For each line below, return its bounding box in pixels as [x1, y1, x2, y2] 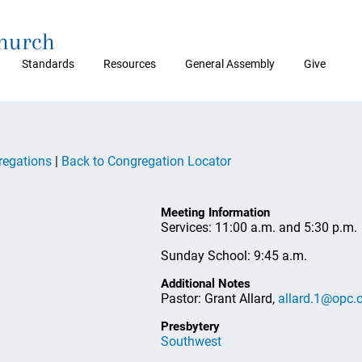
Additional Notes [161, 276, 250, 291]
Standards [22, 57, 74, 70]
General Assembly [185, 57, 275, 70]
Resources [103, 57, 156, 70]
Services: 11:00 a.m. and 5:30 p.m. [161, 219, 357, 235]
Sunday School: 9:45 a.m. [161, 247, 307, 263]
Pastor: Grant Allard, [161, 290, 278, 306]
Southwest [161, 333, 221, 349]
